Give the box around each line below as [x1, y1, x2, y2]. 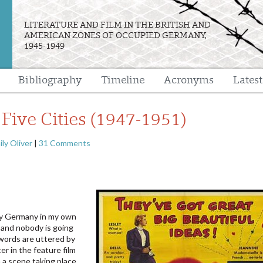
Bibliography [18, 74, 82, 86]
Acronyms [164, 74, 214, 86]
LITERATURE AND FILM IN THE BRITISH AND [24, 20, 211, 30]
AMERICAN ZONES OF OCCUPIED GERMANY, [24, 31, 207, 41]
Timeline [101, 74, 145, 86]
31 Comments [39, 138, 91, 149]
